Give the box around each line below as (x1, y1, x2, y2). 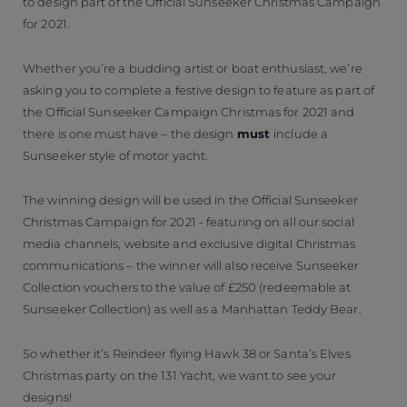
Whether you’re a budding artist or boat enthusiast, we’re (23, 60, 362, 75)
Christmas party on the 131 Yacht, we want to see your (23, 367, 337, 382)
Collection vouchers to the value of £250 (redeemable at (23, 279, 352, 294)
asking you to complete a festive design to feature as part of (23, 82, 375, 97)
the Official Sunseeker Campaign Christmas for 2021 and (23, 104, 355, 119)
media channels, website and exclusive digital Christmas (23, 235, 356, 251)
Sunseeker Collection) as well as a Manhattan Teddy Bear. (23, 301, 362, 316)
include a (273, 125, 329, 141)
